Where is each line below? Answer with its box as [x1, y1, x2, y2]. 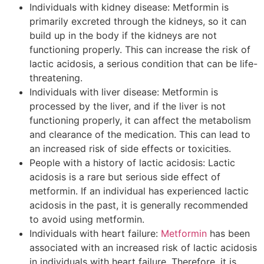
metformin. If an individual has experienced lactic [29, 185, 249, 197]
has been [207, 227, 250, 240]
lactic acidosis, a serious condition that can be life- [29, 58, 258, 70]
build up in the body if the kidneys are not [29, 29, 217, 42]
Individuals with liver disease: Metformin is [29, 86, 218, 98]
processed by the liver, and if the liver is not [29, 100, 226, 113]
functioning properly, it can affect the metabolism [29, 114, 251, 127]
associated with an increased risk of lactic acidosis [29, 242, 257, 254]
